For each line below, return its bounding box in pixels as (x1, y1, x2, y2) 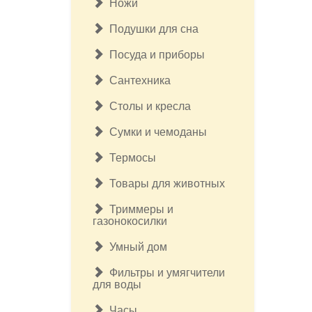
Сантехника (104, 75, 171, 86)
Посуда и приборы (104, 49, 205, 61)
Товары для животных (104, 178, 225, 189)
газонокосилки (93, 215, 167, 227)
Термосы (104, 152, 156, 164)
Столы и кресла (104, 100, 191, 112)
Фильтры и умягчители (104, 267, 225, 279)
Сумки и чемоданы (104, 126, 207, 138)
